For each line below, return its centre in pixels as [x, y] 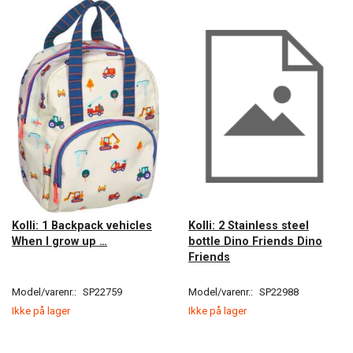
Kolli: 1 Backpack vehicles [82, 226]
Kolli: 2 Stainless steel [249, 226]
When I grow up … [59, 242]
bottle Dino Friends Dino [255, 242]
